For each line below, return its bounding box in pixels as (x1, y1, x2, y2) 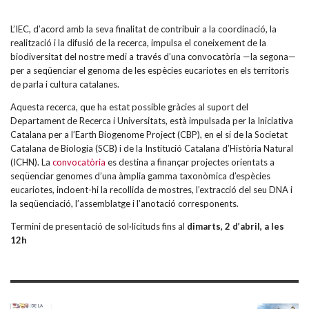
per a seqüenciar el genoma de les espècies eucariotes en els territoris (10, 65, 289, 77)
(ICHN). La (10, 157, 52, 168)
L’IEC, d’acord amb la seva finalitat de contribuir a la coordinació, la (10, 23, 277, 35)
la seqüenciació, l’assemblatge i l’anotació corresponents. (10, 198, 239, 210)
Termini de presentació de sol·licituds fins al (10, 221, 187, 232)
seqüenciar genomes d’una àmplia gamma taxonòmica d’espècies (10, 170, 270, 182)
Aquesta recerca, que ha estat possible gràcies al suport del (10, 101, 248, 113)
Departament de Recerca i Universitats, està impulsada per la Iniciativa (10, 115, 293, 127)
